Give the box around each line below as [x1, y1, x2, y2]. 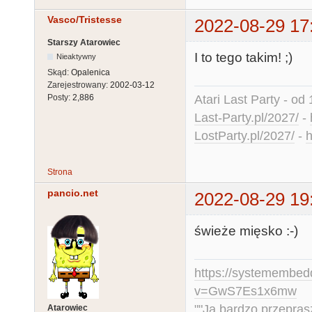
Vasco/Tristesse [47, 13, 122, 25]
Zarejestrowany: [47, 79, 110, 90]
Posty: [47, 92, 72, 102]
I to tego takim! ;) [194, 50, 292, 65]
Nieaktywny [56, 52, 97, 61]
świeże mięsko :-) [194, 224, 298, 239]
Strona [47, 166, 72, 177]
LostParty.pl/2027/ [194, 128, 295, 143]
